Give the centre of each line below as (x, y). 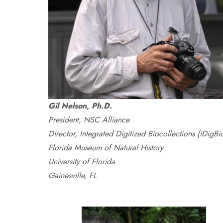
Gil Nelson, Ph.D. (80, 106)
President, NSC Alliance (89, 120)
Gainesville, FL (73, 175)
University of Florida (82, 162)
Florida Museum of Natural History (106, 148)
